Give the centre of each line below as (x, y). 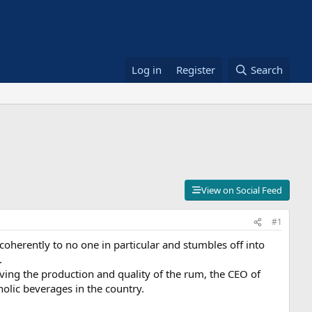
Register (196, 70)
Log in (147, 70)
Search (267, 70)
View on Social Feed (242, 190)
